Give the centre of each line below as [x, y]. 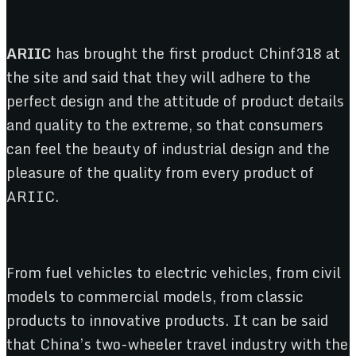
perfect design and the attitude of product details [175, 101]
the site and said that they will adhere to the [159, 77]
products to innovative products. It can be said [167, 321]
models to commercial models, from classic [155, 297]
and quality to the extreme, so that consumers [165, 125]
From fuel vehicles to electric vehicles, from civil [174, 273]
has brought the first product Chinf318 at [198, 54]
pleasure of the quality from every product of [160, 173]
